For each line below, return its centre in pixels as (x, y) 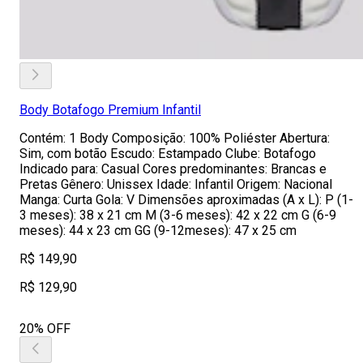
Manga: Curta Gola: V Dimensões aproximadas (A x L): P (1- (186, 200)
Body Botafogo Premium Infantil (110, 110)
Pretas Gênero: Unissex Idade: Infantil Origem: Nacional (176, 184)
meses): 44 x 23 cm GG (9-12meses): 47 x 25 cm (158, 231)
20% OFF (45, 329)
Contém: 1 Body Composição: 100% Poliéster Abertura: (175, 138)
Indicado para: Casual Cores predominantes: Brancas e (173, 169)
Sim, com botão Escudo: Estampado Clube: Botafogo (168, 154)
